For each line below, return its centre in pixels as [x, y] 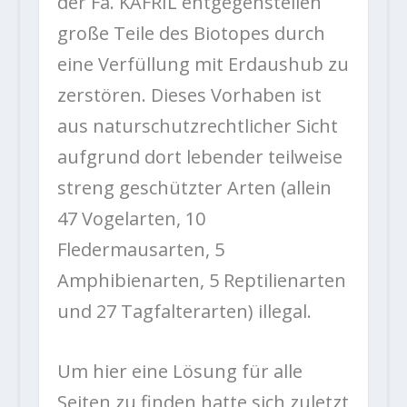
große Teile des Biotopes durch [191, 34]
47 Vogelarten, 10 [131, 219]
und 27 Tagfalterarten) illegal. [184, 312]
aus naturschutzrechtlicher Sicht [197, 126]
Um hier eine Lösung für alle [179, 372]
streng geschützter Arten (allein [194, 188]
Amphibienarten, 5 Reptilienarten [201, 281]
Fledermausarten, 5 [140, 250]
